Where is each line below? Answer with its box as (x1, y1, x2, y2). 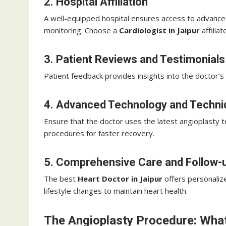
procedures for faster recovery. (44, 128, 154, 138)
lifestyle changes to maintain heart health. (44, 186, 188, 196)
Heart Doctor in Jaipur (78, 174, 162, 184)
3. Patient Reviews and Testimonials (44, 53, 225, 66)
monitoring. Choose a (44, 25, 119, 35)
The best (44, 174, 78, 184)
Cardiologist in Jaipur (119, 25, 200, 35)
